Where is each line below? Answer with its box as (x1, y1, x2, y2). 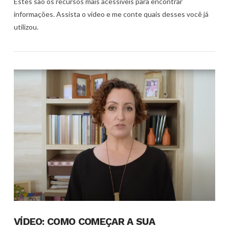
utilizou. (13, 22, 38, 32)
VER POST (96, 62, 132, 71)
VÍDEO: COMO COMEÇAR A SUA (13, 215, 155, 227)
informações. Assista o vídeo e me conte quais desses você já (13, 10, 209, 19)
